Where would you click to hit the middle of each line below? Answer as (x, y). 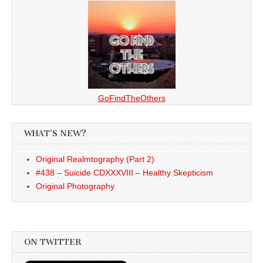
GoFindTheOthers (131, 98)
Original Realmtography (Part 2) (95, 159)
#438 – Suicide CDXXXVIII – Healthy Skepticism (124, 172)
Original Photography (75, 186)
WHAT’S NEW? (55, 133)
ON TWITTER (53, 242)
